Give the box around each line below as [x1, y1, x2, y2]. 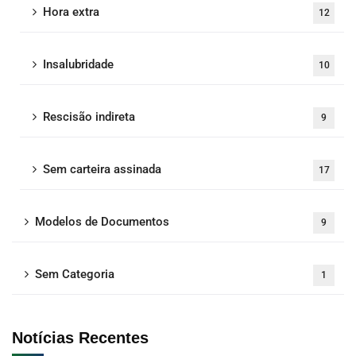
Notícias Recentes [12, 329, 149, 346]
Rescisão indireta [43, 110, 135, 124]
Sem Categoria [35, 267, 114, 281]
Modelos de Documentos [35, 215, 169, 229]
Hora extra [43, 5, 99, 19]
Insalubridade [43, 57, 114, 72]
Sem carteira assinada [43, 162, 161, 176]
